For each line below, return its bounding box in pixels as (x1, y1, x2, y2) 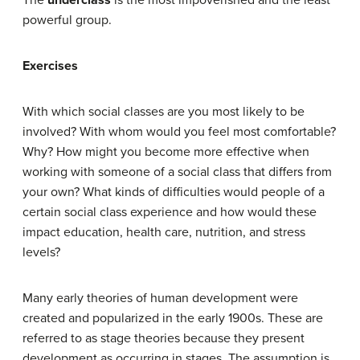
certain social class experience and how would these (22, 204, 317, 220)
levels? (22, 244, 60, 260)
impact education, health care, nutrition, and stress (22, 224, 305, 240)
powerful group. (22, 12, 112, 28)
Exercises (22, 58, 78, 74)
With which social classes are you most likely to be (22, 104, 305, 120)
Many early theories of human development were (22, 290, 298, 306)
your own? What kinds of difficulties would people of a (22, 184, 325, 200)
